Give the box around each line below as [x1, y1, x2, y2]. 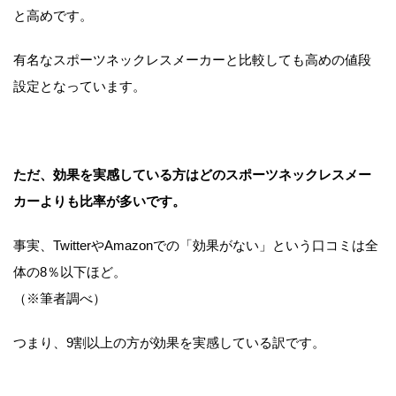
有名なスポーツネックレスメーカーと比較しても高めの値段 [13, 52, 371, 68]
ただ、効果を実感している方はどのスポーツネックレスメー [13, 167, 371, 183]
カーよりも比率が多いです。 [13, 194, 186, 209]
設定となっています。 [13, 79, 146, 95]
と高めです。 [13, 8, 93, 24]
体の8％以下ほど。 [13, 264, 126, 280]
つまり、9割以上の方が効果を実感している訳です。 [13, 335, 325, 351]
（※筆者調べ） [13, 291, 106, 307]
